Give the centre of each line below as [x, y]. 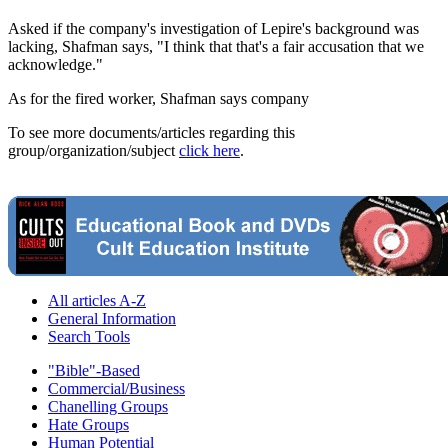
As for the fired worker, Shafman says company [158, 98]
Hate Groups [88, 424]
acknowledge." [55, 64]
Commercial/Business [116, 388]
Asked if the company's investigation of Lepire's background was [213, 28]
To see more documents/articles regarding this [151, 132]
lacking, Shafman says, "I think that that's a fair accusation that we [216, 46]
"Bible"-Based [94, 370]
